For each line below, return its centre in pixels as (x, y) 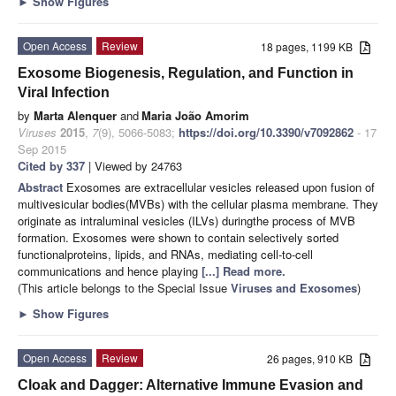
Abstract (42, 187)
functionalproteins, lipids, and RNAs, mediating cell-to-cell (165, 254)
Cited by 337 (51, 165)
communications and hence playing (110, 270)
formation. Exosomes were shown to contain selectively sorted (178, 237)
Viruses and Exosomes (294, 287)
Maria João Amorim (195, 115)
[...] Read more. (244, 270)
